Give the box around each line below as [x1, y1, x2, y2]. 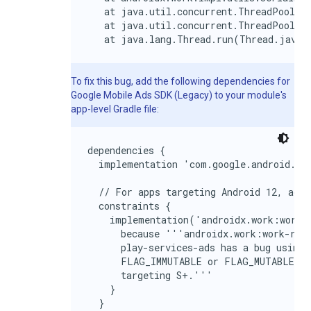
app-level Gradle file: [71, 103, 159, 115]
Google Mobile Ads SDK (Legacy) [71, 90, 212, 101]
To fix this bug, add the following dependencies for [71, 76, 290, 87]
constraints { [87, 199, 171, 212]
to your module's [212, 90, 287, 101]
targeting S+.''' [87, 269, 212, 282]
